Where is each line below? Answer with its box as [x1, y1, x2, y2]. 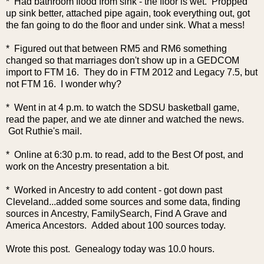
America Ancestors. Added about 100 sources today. [6, 220, 226, 230]
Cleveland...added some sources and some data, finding [6, 197, 240, 207]
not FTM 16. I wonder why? [6, 79, 121, 89]
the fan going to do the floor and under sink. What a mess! [6, 20, 245, 30]
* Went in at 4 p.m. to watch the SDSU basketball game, [6, 103, 239, 113]
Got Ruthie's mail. [6, 126, 87, 136]
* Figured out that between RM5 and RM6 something [6, 44, 227, 54]
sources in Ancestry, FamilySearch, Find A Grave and [6, 209, 227, 219]
